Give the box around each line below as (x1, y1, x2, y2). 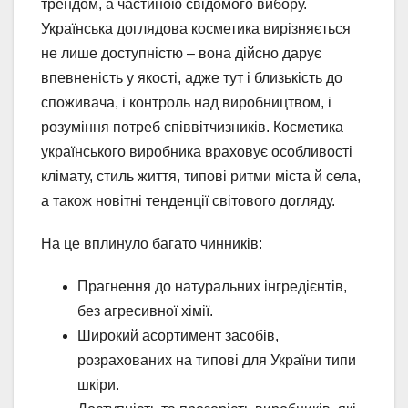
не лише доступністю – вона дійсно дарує (41, 45, 321, 61)
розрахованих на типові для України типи (77, 352, 356, 368)
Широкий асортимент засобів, (77, 327, 279, 343)
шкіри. (77, 376, 119, 393)
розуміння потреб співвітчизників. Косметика (41, 118, 343, 135)
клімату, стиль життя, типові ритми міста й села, (41, 168, 361, 184)
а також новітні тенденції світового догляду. (41, 192, 335, 209)
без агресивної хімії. (77, 302, 213, 319)
